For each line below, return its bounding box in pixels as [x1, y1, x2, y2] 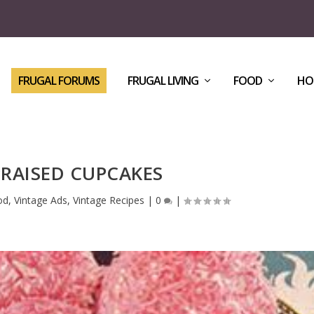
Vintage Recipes [72, 193, 144, 207]
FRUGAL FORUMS [18, 72, 100, 88]
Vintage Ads [13, 193, 67, 207]
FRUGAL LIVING [127, 72, 198, 88]
